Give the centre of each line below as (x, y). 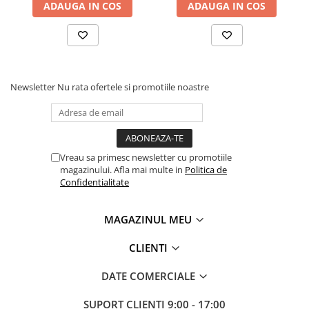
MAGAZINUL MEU (149, 219)
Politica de (206, 169)
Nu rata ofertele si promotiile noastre (133, 87)
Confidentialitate (94, 182)
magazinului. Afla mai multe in (122, 169)
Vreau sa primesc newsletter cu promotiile (146, 157)
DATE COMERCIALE (149, 276)
